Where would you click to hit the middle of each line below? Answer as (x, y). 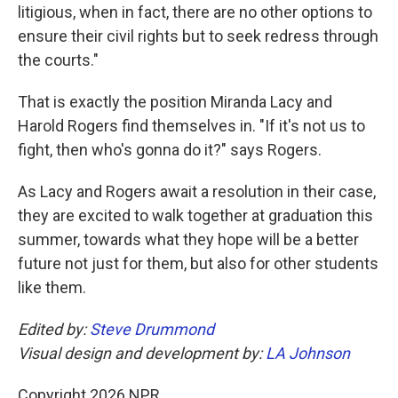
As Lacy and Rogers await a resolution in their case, (197, 191)
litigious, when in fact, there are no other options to (195, 12)
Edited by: (54, 329)
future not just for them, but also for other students (198, 263)
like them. (52, 287)
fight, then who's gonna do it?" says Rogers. (170, 149)
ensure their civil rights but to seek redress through (198, 36)
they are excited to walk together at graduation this (195, 215)
